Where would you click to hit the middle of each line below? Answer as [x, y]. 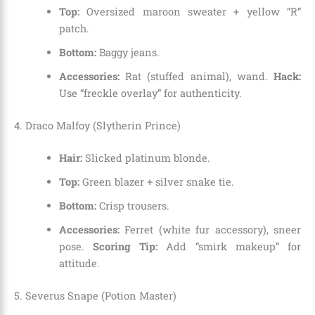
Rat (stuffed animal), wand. [196, 76]
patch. [74, 28]
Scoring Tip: [125, 246]
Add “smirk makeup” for [230, 246]
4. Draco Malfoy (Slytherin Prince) [97, 125]
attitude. [79, 263]
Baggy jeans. [128, 52]
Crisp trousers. [133, 205]
